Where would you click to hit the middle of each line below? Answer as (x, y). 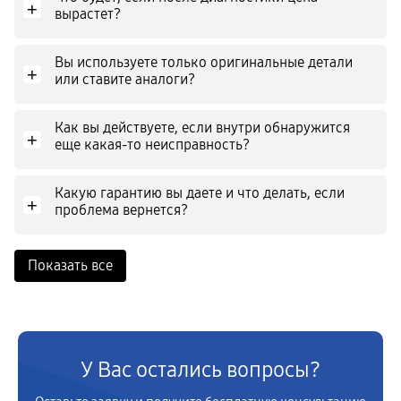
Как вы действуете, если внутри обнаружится (202, 128)
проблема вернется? (121, 210)
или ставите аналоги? (125, 79)
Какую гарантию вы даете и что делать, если (200, 193)
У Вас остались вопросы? (200, 370)
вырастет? (88, 14)
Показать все (70, 265)
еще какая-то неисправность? (152, 145)
